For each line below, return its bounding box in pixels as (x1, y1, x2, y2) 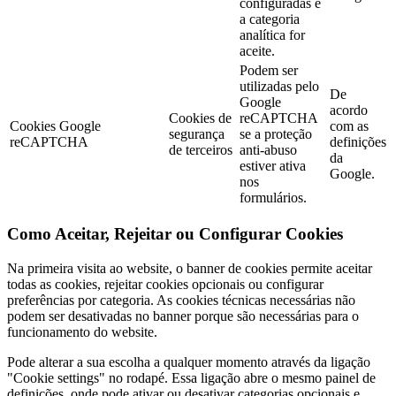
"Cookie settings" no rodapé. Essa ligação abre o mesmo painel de (7, 370, 376, 386)
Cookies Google (10, 118, 101, 133)
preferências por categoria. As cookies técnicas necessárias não (7, 293, 355, 308)
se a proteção (240, 126, 312, 141)
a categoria (240, 11, 300, 27)
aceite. (240, 42, 275, 58)
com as (330, 118, 369, 133)
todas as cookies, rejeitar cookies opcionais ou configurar (7, 277, 324, 293)
